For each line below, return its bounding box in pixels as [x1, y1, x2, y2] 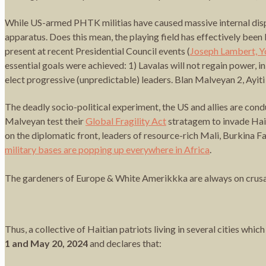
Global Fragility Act [85, 115, 166, 126]
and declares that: [88, 237, 161, 249]
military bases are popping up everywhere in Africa [5, 143, 210, 155]
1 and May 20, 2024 [5, 237, 88, 249]
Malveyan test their [5, 115, 85, 126]
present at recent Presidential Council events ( [5, 45, 190, 56]
